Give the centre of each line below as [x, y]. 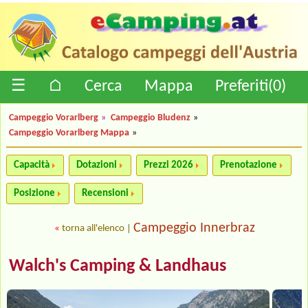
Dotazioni [97, 165]
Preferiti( [244, 86]
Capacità [32, 165]
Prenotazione [249, 165]
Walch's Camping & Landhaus [118, 266]
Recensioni [105, 193]
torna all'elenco [93, 229]
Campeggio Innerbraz [194, 228]
